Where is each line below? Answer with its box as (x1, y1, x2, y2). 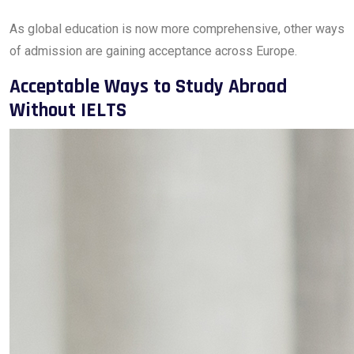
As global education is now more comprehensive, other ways (9, 21, 345, 36)
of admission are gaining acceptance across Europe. (9, 43, 297, 58)
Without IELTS (9, 98, 126, 123)
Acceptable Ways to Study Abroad (9, 74, 287, 100)
